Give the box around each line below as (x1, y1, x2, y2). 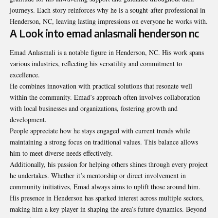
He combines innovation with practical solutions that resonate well (10, 81, 192, 91)
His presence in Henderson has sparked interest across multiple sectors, (10, 193, 204, 203)
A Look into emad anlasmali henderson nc (10, 26, 199, 40)
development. (10, 115, 47, 125)
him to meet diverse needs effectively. (10, 148, 113, 158)
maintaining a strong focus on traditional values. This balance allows (10, 137, 198, 147)
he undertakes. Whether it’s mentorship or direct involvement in (10, 171, 186, 181)
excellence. (10, 70, 40, 80)
